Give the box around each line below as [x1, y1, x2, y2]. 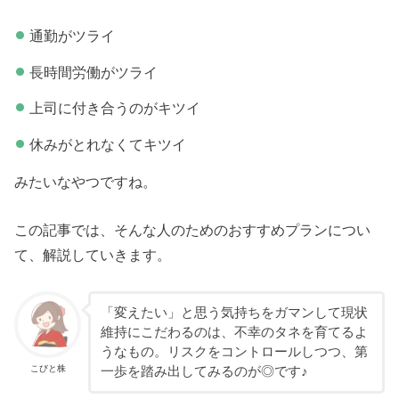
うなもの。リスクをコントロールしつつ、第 [100, 345, 368, 360]
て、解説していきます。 [14, 247, 172, 264]
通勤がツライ [28, 28, 115, 45]
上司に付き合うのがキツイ [28, 100, 200, 117]
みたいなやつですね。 [14, 174, 158, 191]
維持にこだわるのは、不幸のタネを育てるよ [100, 325, 368, 340]
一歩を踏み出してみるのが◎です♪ [100, 364, 308, 379]
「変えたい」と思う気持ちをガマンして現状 [100, 305, 368, 321]
